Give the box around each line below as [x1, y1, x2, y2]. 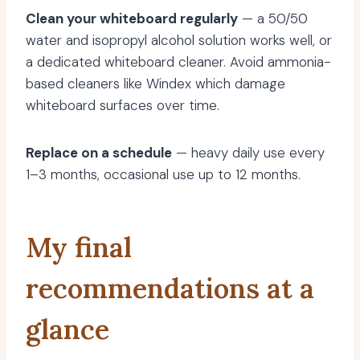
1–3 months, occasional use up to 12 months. [26, 166, 301, 184]
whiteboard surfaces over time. [26, 96, 219, 115]
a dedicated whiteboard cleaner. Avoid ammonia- [26, 53, 331, 72]
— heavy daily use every [172, 144, 325, 162]
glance [26, 312, 109, 347]
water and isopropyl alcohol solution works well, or [26, 31, 332, 50]
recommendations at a [26, 271, 314, 306]
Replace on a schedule [26, 144, 172, 162]
